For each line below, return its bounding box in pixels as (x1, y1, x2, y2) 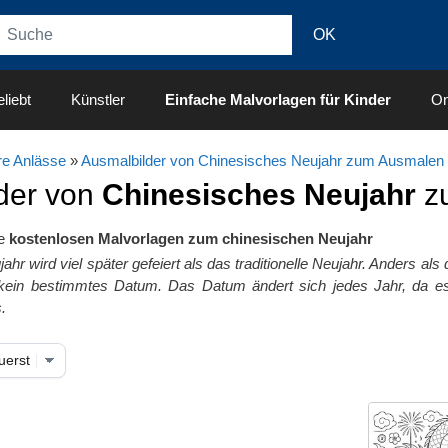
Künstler (71, 91, 125, 108)
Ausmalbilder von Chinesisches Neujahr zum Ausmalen (80, 152, 444, 169)
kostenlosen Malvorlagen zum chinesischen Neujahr (8, 230, 373, 247)
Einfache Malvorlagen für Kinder (165, 91, 391, 108)
